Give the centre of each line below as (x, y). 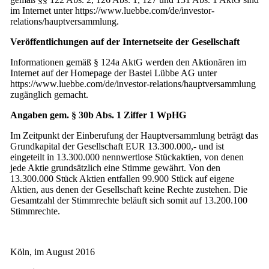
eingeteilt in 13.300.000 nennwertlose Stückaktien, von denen (127, 157)
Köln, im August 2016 (53, 252)
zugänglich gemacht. (49, 94)
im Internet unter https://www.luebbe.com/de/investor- (112, 10)
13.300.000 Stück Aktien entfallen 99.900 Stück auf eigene (122, 178)
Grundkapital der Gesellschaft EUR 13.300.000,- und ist (117, 146)
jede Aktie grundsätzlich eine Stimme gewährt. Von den (115, 168)
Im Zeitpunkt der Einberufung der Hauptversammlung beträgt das (134, 135)
